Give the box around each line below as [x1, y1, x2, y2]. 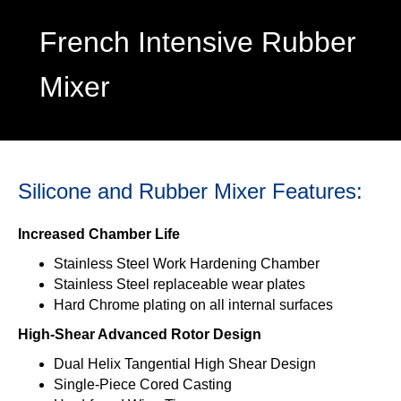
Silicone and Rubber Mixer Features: [18, 179, 363, 204]
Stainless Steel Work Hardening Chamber [54, 256, 320, 272]
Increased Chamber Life [18, 226, 180, 243]
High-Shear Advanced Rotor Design [18, 327, 261, 343]
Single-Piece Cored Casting [54, 377, 232, 393]
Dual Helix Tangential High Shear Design [54, 356, 316, 372]
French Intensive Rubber [39, 26, 356, 59]
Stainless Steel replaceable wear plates [54, 277, 305, 293]
